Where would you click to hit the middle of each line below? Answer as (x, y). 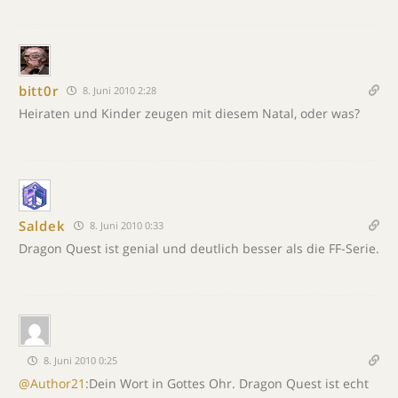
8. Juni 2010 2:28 (119, 90)
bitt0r (39, 90)
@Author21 (52, 383)
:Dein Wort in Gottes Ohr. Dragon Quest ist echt (227, 383)
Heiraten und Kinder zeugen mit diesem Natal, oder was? (189, 113)
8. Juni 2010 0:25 (79, 360)
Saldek (42, 225)
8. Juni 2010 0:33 (126, 225)
